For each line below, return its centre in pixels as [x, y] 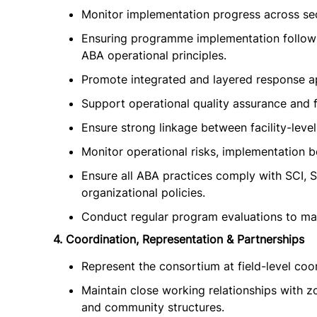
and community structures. [153, 307]
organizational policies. [143, 192]
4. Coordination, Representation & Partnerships [179, 239]
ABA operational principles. [154, 55]
